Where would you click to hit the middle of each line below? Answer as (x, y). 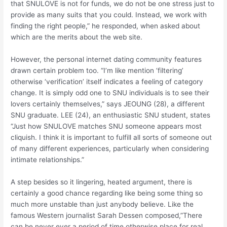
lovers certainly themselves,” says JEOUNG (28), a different (108, 104)
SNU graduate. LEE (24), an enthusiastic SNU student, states (111, 115)
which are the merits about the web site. (77, 37)
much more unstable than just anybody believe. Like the (102, 204)
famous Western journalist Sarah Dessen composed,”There (107, 215)
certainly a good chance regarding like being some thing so (107, 193)
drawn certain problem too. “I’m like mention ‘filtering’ (97, 70)
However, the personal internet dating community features (106, 59)
